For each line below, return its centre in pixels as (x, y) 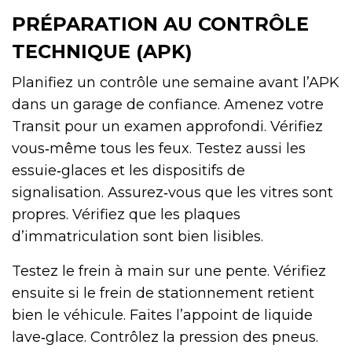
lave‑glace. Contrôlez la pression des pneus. (165, 337)
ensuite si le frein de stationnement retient (163, 293)
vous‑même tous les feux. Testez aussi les (159, 149)
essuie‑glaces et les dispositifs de (128, 171)
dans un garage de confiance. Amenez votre (168, 105)
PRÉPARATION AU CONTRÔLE (160, 24)
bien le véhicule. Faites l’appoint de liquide (162, 315)
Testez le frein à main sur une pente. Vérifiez (169, 271)
